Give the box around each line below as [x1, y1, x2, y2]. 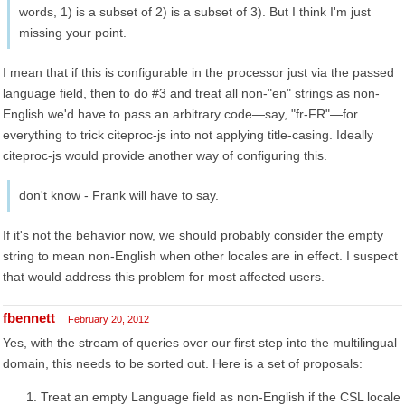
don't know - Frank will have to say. [19, 188, 219, 202]
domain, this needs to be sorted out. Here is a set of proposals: [3, 356, 363, 371]
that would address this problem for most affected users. [3, 269, 325, 284]
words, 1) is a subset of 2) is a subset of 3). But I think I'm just [19, 5, 371, 19]
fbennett [3, 310, 55, 325]
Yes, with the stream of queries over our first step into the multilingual [3, 335, 397, 350]
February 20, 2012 [68, 314, 149, 325]
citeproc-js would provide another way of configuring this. [3, 148, 327, 163]
